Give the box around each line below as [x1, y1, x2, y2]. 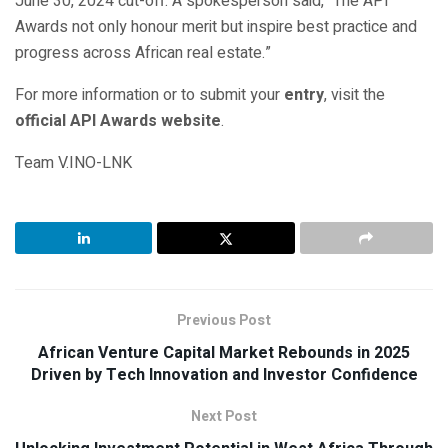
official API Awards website [15, 109, 221, 134]
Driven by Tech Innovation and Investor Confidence [30, 363, 418, 388]
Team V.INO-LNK [15, 151, 132, 176]
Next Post [191, 406, 257, 428]
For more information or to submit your [15, 83, 284, 108]
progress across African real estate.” [15, 41, 271, 66]
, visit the [324, 83, 385, 108]
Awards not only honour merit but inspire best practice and [15, 15, 417, 40]
